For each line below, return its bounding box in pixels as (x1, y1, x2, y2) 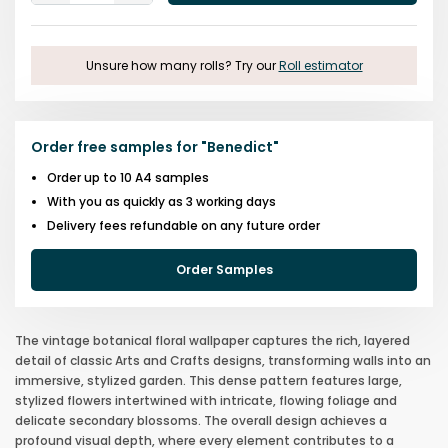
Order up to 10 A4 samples (47, 168, 209, 186)
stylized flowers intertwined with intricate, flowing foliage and (15, 391, 397, 409)
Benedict (207, 136, 273, 157)
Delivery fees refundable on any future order (47, 216, 320, 234)
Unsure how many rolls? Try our (85, 56, 276, 74)
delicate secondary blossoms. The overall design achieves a (15, 411, 387, 429)
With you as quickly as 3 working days (47, 192, 276, 210)
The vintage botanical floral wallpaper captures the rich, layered (15, 331, 410, 349)
